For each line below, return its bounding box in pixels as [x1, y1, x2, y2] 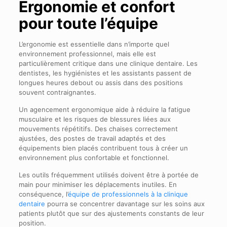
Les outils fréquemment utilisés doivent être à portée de [18, 170, 199, 179]
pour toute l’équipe [18, 14, 158, 32]
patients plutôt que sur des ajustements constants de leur [18, 209, 204, 217]
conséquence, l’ [18, 190, 68, 198]
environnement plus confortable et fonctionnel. [18, 153, 169, 162]
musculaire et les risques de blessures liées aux [18, 115, 171, 123]
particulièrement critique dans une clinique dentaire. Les [18, 59, 198, 67]
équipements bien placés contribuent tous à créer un [18, 143, 188, 152]
